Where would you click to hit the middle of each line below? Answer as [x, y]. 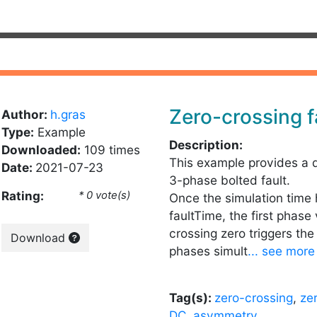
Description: [206, 145]
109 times [110, 150]
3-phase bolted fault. [230, 180]
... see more [281, 251]
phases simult [208, 251]
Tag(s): [192, 298]
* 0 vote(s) [105, 195]
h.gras [68, 114]
